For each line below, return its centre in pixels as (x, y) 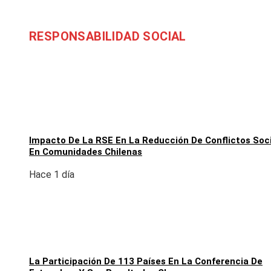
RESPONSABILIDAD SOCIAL (108, 36)
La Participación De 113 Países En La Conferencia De (146, 261)
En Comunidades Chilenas (86, 152)
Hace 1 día (52, 174)
